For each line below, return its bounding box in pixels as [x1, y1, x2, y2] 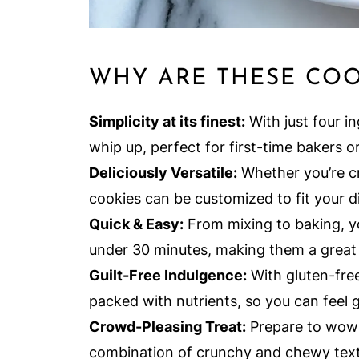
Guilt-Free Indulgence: [89, 267, 247, 284]
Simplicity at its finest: [89, 113, 245, 130]
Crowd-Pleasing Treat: [89, 318, 246, 335]
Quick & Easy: [89, 216, 184, 232]
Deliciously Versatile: [89, 164, 237, 181]
